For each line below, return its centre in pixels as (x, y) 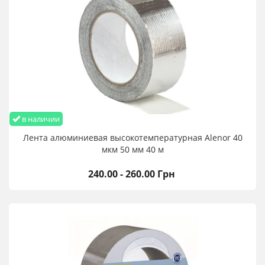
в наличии (40, 119)
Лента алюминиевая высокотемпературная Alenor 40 (132, 138)
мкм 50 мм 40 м (132, 150)
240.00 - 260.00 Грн (132, 174)
